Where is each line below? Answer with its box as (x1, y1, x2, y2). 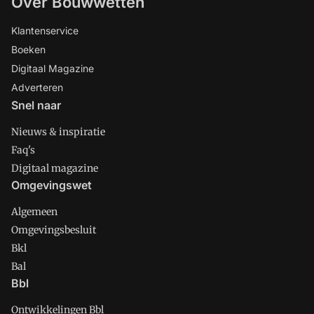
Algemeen (11, 205, 57, 218)
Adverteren (11, 81, 63, 93)
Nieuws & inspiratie (11, 125, 105, 138)
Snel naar (11, 98, 61, 112)
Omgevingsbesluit (11, 224, 96, 236)
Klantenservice (11, 25, 78, 36)
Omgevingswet (11, 178, 92, 192)
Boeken (11, 43, 46, 55)
